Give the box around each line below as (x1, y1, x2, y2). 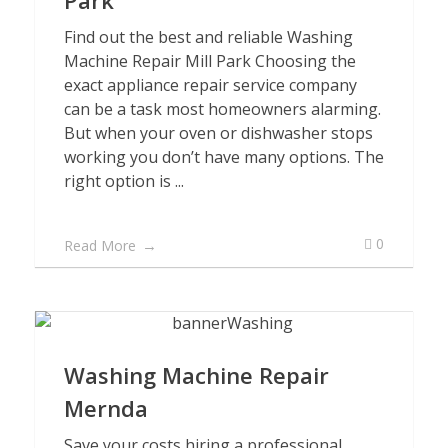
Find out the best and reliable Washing (64, 26, 353, 48)
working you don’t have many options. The (64, 146, 384, 168)
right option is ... (64, 170, 184, 192)
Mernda (64, 393, 148, 423)
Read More (64, 236, 136, 255)
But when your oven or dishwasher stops (64, 122, 373, 144)
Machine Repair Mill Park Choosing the (64, 50, 356, 72)
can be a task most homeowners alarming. (64, 98, 381, 120)
